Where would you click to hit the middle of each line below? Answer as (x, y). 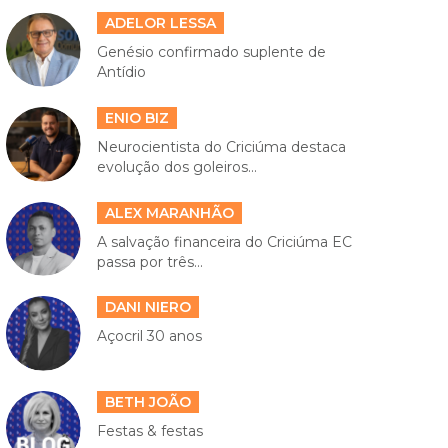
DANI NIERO (147, 307)
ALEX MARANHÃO (169, 212)
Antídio (121, 72)
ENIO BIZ (136, 118)
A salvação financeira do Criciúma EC (224, 241)
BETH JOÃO (147, 401)
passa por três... (149, 261)
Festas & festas (149, 430)
